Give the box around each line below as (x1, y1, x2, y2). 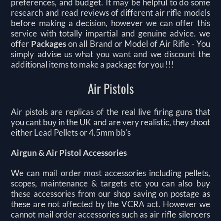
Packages (31, 38, 69, 49)
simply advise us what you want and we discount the (11, 49, 210, 60)
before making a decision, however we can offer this (11, 18, 210, 29)
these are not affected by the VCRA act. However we (11, 199, 210, 210)
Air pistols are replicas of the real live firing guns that (11, 107, 210, 117)
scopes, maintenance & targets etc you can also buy (11, 178, 210, 189)
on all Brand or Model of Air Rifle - (68, 38, 194, 49)
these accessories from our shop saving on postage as (11, 188, 210, 199)
